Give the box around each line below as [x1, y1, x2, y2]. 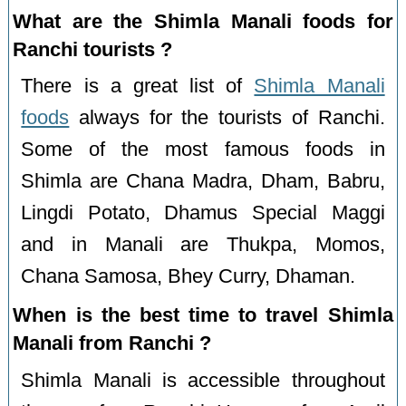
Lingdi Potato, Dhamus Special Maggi [21, 202, 385, 225]
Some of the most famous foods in [21, 139, 385, 161]
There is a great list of [21, 75, 255, 98]
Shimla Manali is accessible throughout [21, 370, 385, 392]
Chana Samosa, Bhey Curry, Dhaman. [21, 266, 356, 288]
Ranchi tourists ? [13, 37, 173, 61]
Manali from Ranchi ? [13, 332, 212, 355]
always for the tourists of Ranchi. [69, 107, 385, 130]
